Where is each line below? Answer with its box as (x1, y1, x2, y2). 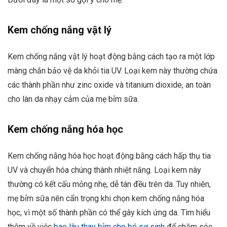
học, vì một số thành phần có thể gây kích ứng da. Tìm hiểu (8, 207, 210, 217)
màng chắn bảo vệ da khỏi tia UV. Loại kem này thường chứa (8, 65, 217, 75)
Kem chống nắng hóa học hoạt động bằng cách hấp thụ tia (8, 150, 211, 161)
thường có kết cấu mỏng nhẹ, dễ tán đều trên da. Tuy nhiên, (8, 179, 211, 189)
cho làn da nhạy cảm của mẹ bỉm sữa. (8, 94, 139, 104)
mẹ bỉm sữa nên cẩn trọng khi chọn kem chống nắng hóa (8, 193, 204, 203)
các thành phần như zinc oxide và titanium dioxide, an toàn (8, 80, 211, 90)
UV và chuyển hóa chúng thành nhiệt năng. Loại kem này (8, 165, 201, 175)
